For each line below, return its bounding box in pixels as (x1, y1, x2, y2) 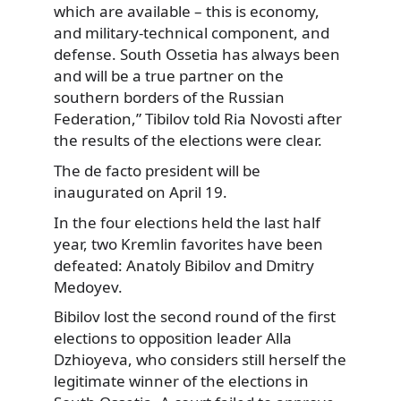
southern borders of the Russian (54, 87, 285, 108)
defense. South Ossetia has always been (54, 44, 340, 65)
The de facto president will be (54, 159, 260, 181)
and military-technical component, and (54, 22, 329, 44)
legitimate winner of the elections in (54, 371, 309, 392)
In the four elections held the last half (54, 211, 320, 233)
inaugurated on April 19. (54, 181, 227, 202)
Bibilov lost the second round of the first (54, 306, 336, 328)
